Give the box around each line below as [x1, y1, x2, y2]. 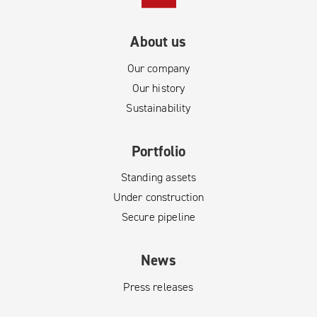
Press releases [123, 279, 194, 294]
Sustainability [126, 100, 191, 115]
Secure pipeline [121, 209, 196, 225]
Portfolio [131, 141, 186, 161]
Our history [132, 80, 185, 96]
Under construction [113, 190, 204, 205]
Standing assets [120, 170, 197, 185]
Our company [127, 60, 190, 76]
